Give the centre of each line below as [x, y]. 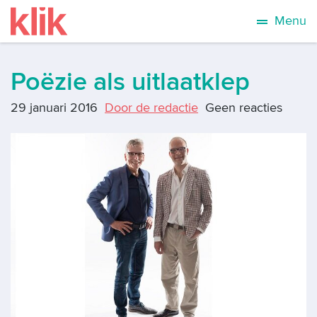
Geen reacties [244, 108]
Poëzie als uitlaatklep [130, 82]
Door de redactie [151, 108]
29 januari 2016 [54, 108]
